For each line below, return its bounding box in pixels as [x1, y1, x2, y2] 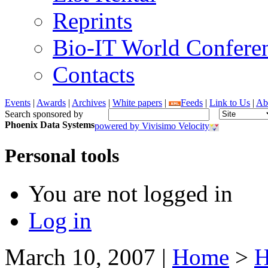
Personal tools [5, 145, 119, 167]
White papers [112, 97, 162, 108]
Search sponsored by [5, 108, 83, 119]
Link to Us [209, 97, 250, 108]
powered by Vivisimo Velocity [95, 120, 209, 131]
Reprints [53, 7, 132, 33]
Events [5, 97, 31, 108]
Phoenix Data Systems [5, 119, 95, 130]
